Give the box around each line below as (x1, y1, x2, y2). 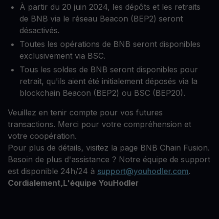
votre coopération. (8, 131, 77, 141)
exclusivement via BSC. (20, 51, 106, 61)
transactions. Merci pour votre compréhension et (8, 119, 191, 130)
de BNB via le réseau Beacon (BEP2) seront (20, 14, 183, 24)
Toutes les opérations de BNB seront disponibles (20, 39, 200, 49)
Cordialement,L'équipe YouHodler (8, 178, 139, 188)
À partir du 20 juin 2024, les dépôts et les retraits (20, 2, 200, 12)
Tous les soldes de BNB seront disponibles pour (20, 65, 198, 75)
